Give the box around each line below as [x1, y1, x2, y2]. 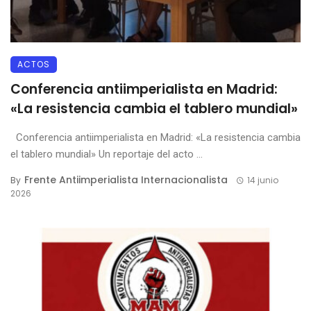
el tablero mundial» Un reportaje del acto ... [10, 148, 203, 160]
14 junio [246, 174, 278, 186]
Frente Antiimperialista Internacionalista [24, 173, 228, 187]
